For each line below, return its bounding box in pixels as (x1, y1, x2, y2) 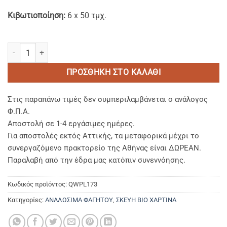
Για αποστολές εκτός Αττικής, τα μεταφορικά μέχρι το (8, 131, 199, 140)
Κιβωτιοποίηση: (8, 11, 65, 21)
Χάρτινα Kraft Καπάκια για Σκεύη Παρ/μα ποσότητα (7, 43, 172, 52)
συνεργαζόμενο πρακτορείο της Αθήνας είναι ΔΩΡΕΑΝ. (8, 143, 201, 153)
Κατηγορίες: (8, 196, 45, 204)
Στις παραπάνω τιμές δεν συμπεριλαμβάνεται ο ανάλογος (8, 94, 208, 104)
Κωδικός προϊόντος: (8, 180, 68, 188)
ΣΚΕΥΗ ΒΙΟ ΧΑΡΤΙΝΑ (116, 196, 176, 204)
